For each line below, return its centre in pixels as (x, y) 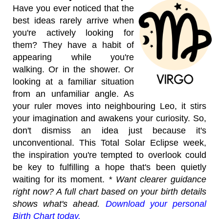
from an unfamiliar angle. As (73, 94)
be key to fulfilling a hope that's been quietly (109, 167)
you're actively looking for (73, 33)
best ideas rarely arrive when (73, 21)
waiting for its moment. (61, 179)
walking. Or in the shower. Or (73, 69)
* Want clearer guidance (157, 179)
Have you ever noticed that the (73, 8)
